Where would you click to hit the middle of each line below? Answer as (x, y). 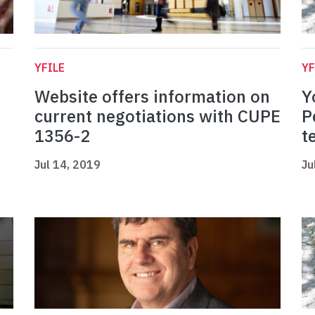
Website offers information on (152, 97)
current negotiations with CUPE (157, 116)
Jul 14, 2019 (67, 165)
